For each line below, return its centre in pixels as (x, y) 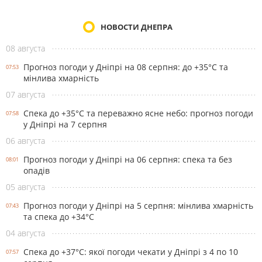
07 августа (25, 94)
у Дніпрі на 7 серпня (65, 124)
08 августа (25, 48)
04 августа (25, 233)
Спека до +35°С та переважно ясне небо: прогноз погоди (138, 113)
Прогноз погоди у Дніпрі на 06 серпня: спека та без (128, 159)
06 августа (25, 141)
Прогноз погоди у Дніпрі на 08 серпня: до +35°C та (126, 67)
